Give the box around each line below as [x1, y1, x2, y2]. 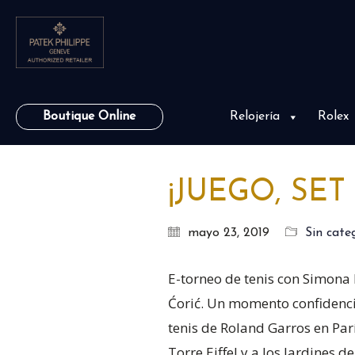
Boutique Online [43, 109, 136, 123]
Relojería [229, 110, 280, 123]
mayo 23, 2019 [188, 227, 269, 240]
